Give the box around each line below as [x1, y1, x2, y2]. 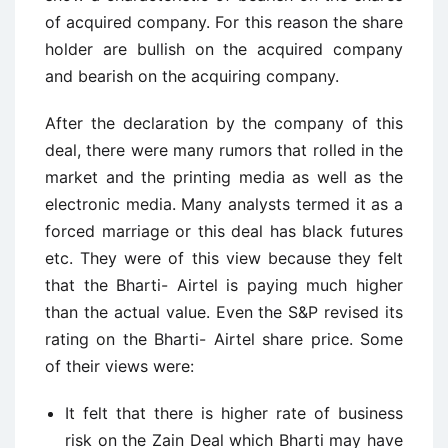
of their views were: [45, 355, 194, 376]
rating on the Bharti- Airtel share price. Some [45, 328, 403, 349]
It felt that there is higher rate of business [65, 402, 403, 423]
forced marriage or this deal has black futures [45, 220, 403, 241]
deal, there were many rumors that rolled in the [45, 139, 403, 160]
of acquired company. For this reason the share [45, 11, 403, 32]
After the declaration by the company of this [45, 112, 403, 133]
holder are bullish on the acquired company [45, 38, 403, 59]
